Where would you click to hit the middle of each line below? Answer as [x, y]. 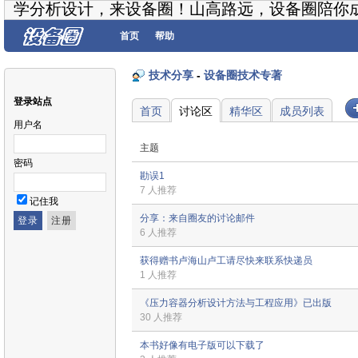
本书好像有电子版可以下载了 [202, 346]
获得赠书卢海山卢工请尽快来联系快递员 [226, 261]
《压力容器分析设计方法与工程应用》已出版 [236, 303]
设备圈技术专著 [243, 75]
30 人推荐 [161, 318]
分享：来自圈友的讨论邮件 [197, 219]
